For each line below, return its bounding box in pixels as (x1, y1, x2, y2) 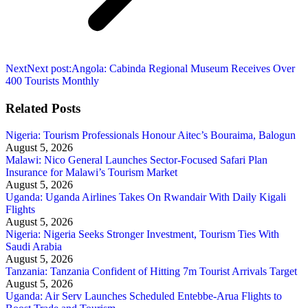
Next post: (27, 63, 71, 75)
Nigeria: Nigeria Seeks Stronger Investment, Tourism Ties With (5, 228, 279, 240)
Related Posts (5, 101, 80, 116)
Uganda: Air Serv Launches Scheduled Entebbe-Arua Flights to (5, 289, 282, 302)
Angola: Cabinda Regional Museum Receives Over (71, 63, 295, 75)
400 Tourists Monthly (5, 75, 99, 87)
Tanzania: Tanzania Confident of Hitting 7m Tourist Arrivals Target (5, 265, 297, 277)
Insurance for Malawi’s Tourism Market (5, 166, 177, 178)
